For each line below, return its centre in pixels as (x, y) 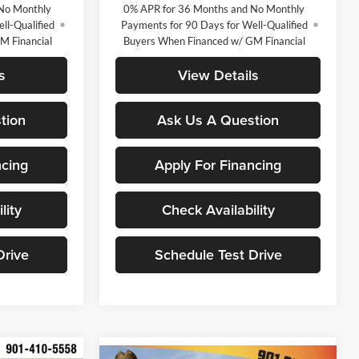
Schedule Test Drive (218, 254)
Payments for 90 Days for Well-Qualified (214, 24)
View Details (218, 75)
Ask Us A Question (218, 119)
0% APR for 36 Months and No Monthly (214, 8)
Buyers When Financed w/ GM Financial (214, 40)
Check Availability (218, 209)
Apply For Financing (218, 164)
